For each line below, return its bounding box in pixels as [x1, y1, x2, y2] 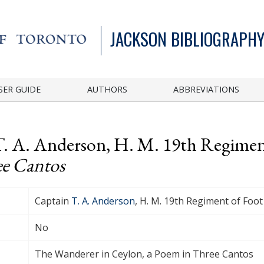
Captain [35, 194, 71, 207]
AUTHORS [87, 83, 127, 95]
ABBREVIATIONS [173, 83, 240, 95]
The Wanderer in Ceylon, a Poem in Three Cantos [35, 247, 253, 260]
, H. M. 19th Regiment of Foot [135, 194, 263, 207]
